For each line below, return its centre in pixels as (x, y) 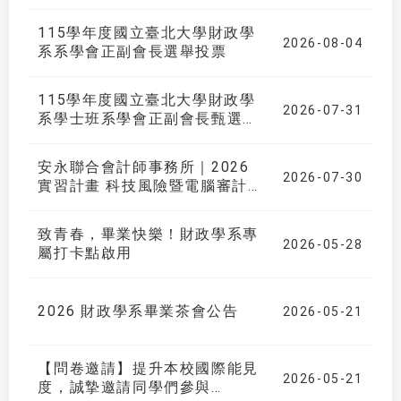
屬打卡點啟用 (85, 253)
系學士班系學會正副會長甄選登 (148, 119)
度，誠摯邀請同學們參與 (124, 388)
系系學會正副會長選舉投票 (132, 52)
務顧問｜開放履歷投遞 (117, 205)
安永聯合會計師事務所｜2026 (144, 167)
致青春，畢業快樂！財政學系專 (148, 235)
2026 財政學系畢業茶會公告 (138, 311)
